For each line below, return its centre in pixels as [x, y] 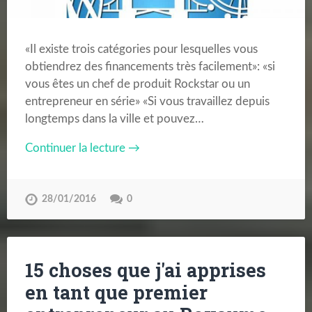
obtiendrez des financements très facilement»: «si [150, 66]
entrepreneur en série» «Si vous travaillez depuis [147, 101]
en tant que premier [116, 292]
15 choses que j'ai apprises [145, 270]
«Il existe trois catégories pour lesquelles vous [141, 49]
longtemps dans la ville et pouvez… [114, 118]
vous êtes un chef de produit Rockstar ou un [137, 84]
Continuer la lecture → [82, 148]
